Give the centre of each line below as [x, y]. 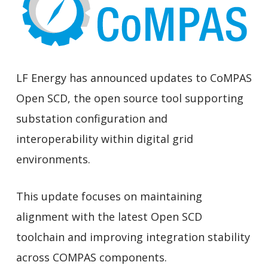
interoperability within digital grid [104, 138]
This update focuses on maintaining [109, 196]
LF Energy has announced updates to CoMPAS [134, 77]
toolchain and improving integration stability [133, 237]
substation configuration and [92, 118]
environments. [53, 159]
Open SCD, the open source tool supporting [130, 98]
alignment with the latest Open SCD [109, 216]
